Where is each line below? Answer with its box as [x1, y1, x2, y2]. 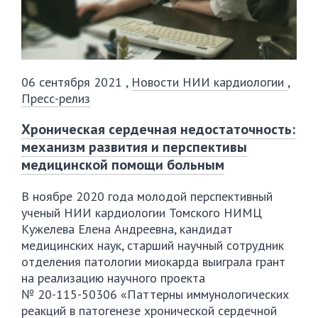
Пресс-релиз [21, 90, 90, 107]
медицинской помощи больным [21, 155, 224, 175]
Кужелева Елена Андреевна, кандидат [21, 221, 233, 238]
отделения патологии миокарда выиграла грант [21, 253, 285, 270]
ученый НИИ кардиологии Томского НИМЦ [21, 204, 262, 221]
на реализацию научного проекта [21, 270, 205, 287]
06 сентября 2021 [21, 74, 126, 91]
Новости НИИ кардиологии [131, 74, 287, 91]
